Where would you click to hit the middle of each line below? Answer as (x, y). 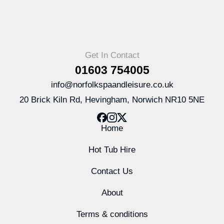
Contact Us (112, 171)
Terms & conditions (112, 214)
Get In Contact (112, 55)
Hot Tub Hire (112, 150)
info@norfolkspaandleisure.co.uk (112, 85)
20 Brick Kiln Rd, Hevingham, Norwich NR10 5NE (112, 100)
